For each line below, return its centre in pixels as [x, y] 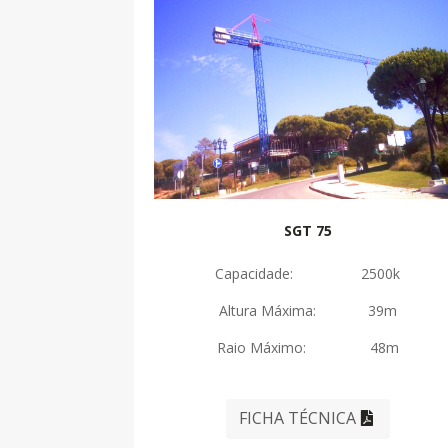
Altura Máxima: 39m [307, 310]
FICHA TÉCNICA [298, 418]
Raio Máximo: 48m [307, 347]
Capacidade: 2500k [308, 273]
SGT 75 [307, 230]
